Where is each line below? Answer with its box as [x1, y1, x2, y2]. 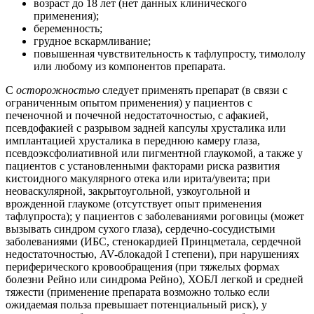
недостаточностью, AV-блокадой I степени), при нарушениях [6, 248, 299, 261]
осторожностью [16, 84, 100, 97]
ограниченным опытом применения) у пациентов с [6, 97, 252, 109]
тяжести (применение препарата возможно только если [6, 286, 270, 299]
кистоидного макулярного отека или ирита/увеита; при [6, 172, 271, 185]
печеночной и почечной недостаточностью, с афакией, [6, 109, 268, 122]
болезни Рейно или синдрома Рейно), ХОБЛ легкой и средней [6, 273, 303, 286]
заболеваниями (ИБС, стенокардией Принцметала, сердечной [6, 235, 301, 248]
